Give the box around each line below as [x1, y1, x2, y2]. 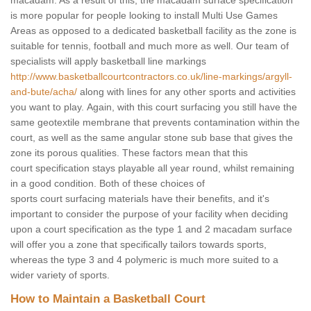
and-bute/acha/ [10, 86, 77, 98]
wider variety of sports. [10, 269, 110, 281]
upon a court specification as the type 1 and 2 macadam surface [10, 224, 292, 235]
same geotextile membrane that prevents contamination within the [10, 117, 300, 128]
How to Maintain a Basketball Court [10, 292, 205, 306]
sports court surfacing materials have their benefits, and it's [10, 193, 269, 205]
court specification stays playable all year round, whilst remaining [10, 162, 294, 174]
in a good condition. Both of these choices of [10, 178, 205, 190]
